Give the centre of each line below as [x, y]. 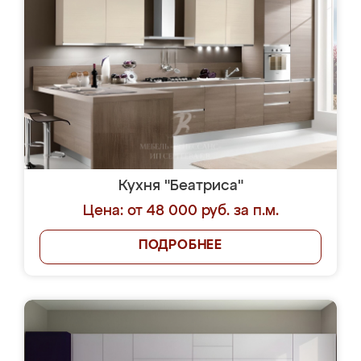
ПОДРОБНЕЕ [180, 246]
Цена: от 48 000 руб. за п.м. [180, 211]
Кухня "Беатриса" [180, 186]
